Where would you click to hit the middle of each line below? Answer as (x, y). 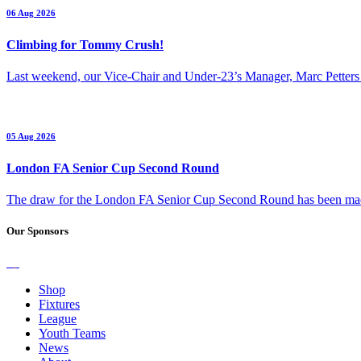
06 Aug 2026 (31, 12)
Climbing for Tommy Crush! (85, 44)
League (58, 319)
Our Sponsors (37, 231)
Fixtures (59, 305)
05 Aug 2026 (31, 136)
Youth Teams (72, 334)
